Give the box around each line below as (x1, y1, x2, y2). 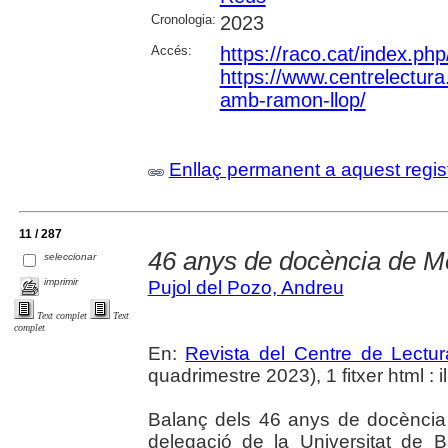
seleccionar (44, 250, 97, 262)
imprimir (44, 276, 79, 288)
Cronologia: (150, 12, 216, 28)
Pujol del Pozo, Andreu (147, 277, 344, 299)
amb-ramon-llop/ (219, 89, 366, 112)
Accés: (150, 43, 192, 59)
